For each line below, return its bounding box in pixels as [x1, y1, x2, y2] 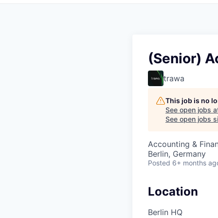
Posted [148, 159, 170, 167]
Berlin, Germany [148, 149, 206, 159]
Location [148, 184, 198, 199]
